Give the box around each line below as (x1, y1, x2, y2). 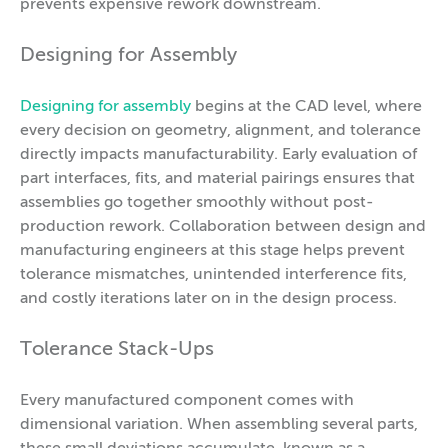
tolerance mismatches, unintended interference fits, (20, 266, 407, 283)
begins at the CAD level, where (191, 98, 422, 115)
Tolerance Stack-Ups (20, 339, 214, 360)
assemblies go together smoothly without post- (20, 194, 374, 211)
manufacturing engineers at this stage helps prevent (20, 242, 405, 259)
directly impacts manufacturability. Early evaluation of (20, 146, 417, 163)
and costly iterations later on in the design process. (20, 290, 397, 307)
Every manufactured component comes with (20, 392, 354, 409)
